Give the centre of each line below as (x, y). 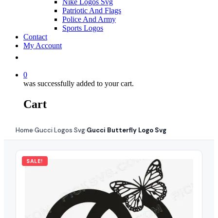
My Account (43, 45)
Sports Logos (83, 28)
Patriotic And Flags (92, 10)
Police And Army (89, 19)
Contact (35, 37)
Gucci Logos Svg (60, 130)
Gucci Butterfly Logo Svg (127, 130)
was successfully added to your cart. (79, 83)
